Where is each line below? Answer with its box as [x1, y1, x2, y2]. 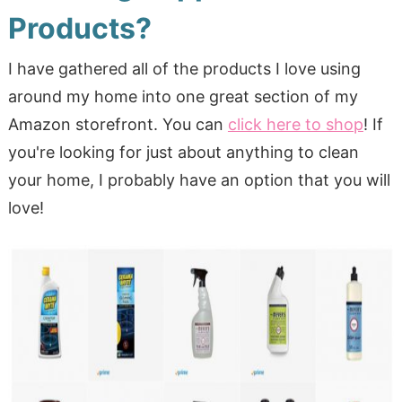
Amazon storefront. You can [7, 114, 228, 134]
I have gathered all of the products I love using [7, 58, 361, 78]
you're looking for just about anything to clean [7, 142, 359, 162]
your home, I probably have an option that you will [7, 170, 390, 189]
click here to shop [227, 114, 363, 134]
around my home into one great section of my [7, 86, 358, 106]
